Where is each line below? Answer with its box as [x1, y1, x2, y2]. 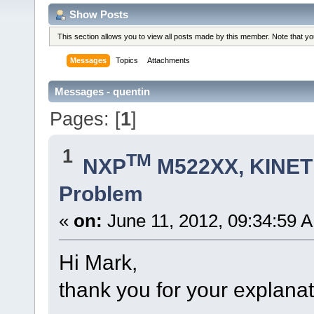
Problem [58, 182, 143, 206]
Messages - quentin [55, 86, 150, 98]
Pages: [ [50, 107, 121, 130]
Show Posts [69, 8, 128, 20]
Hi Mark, [58, 250, 137, 275]
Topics [116, 56, 139, 65]
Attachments [147, 56, 191, 65]
